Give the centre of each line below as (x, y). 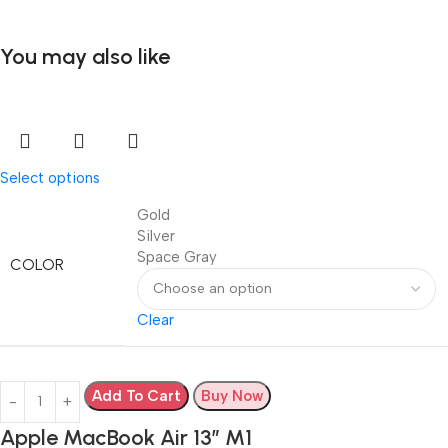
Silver (156, 235)
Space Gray (177, 256)
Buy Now (232, 395)
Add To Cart (136, 395)
